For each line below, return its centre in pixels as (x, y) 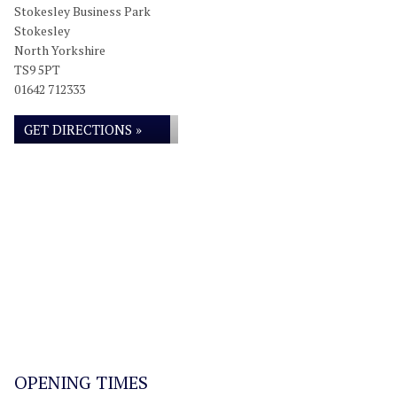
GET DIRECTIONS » (83, 129)
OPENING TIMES (81, 382)
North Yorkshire (60, 50)
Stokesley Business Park (82, 11)
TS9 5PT (37, 70)
